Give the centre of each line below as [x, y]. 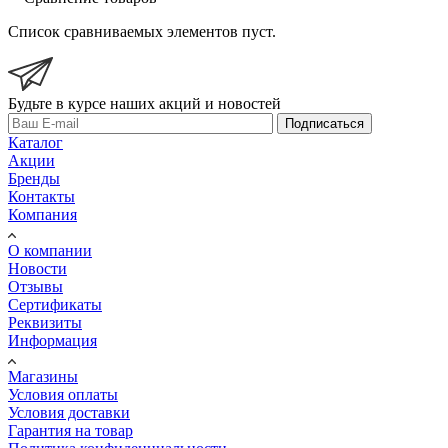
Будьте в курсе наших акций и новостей [144, 103]
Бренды [34, 178]
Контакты [41, 196]
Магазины [43, 376]
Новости [37, 268]
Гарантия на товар [70, 430]
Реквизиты [45, 322]
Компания [42, 214]
